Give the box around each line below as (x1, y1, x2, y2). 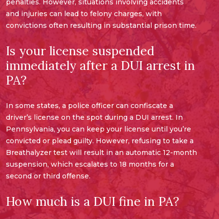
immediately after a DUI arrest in (6, 58, 195, 74)
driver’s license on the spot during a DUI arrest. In (6, 113, 183, 122)
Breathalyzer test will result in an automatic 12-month (6, 148, 197, 157)
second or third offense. (6, 172, 92, 181)
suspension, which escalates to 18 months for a (6, 160, 174, 169)
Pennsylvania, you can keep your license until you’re (6, 125, 191, 134)
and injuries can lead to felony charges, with (6, 9, 162, 19)
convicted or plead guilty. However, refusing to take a (6, 136, 194, 146)
